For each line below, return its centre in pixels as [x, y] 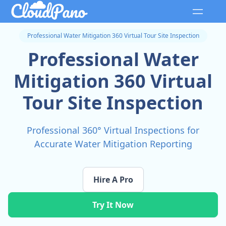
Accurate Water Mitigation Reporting [113, 144]
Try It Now [113, 205]
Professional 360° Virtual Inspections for [113, 130]
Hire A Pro [113, 180]
